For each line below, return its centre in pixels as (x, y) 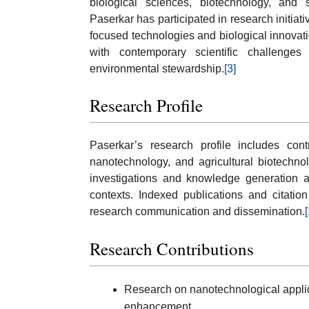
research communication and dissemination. (197, 212)
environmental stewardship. (157, 68)
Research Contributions (172, 248)
